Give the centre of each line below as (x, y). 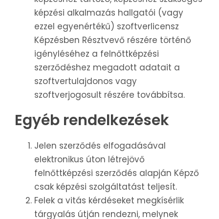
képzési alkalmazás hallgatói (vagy (109, 13)
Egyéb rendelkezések (92, 120)
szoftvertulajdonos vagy (86, 81)
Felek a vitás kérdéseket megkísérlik (109, 201)
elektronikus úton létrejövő (89, 160)
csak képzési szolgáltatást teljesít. (106, 187)
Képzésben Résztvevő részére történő (113, 40)
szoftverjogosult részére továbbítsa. (109, 95)
